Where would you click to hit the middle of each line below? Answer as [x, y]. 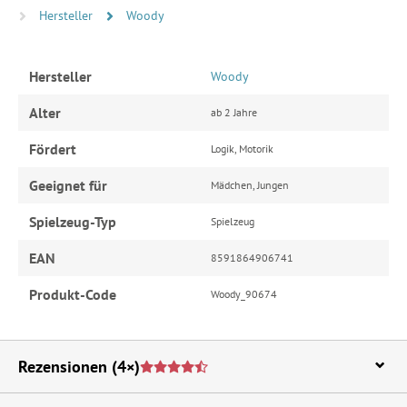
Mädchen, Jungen [250, 184]
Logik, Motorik [242, 148]
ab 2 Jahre [234, 112]
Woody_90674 [244, 293]
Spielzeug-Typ [73, 221]
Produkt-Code [73, 294]
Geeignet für [68, 185]
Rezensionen [63, 366]
